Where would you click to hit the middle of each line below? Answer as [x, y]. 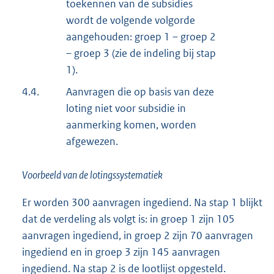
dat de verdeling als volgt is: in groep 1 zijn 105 [128, 219]
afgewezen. [92, 142]
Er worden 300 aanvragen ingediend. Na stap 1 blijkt [142, 203]
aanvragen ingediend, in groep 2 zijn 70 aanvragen [138, 236]
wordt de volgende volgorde [131, 20]
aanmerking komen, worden [131, 125]
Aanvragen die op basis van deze [140, 92]
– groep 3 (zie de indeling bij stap [141, 54]
